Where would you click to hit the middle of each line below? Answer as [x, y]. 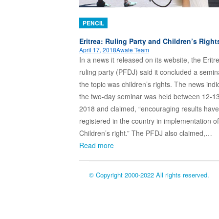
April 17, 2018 [98, 50]
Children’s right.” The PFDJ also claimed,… [146, 133]
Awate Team [133, 50]
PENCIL [93, 23]
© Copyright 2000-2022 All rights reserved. [149, 175]
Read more [97, 145]
